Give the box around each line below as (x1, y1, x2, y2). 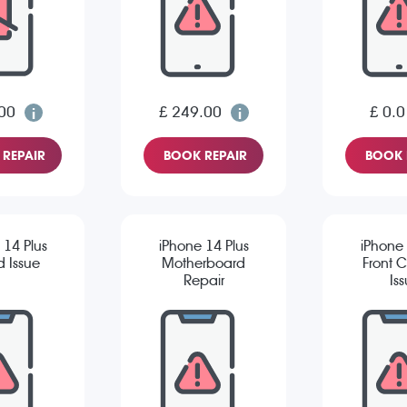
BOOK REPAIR (164, 148, 247, 164)
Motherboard (162, 254, 245, 273)
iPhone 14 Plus (158, 237, 249, 255)
